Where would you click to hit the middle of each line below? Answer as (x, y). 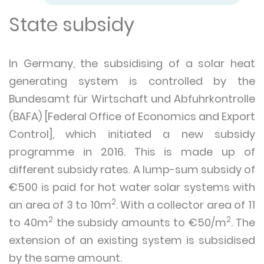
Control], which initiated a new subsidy (132, 134)
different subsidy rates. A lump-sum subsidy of (132, 169)
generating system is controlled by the (132, 81)
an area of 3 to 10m (60, 205)
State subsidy (72, 24)
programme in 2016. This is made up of (132, 152)
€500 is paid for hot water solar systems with (132, 187)
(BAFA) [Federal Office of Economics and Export (132, 116)
